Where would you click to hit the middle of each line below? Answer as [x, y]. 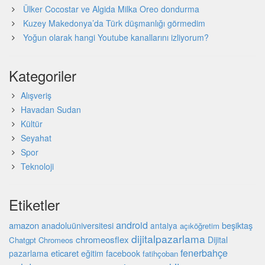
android [132, 225]
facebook [123, 253]
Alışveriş [36, 96]
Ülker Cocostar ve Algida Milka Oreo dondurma [111, 9]
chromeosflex [102, 240]
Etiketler [34, 205]
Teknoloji [37, 167]
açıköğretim [200, 226]
